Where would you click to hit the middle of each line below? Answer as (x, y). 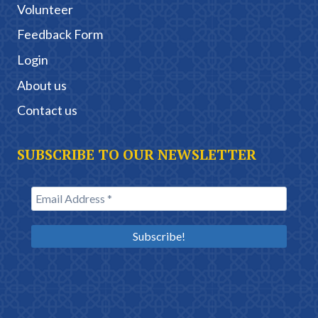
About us (42, 85)
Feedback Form (60, 34)
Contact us (47, 110)
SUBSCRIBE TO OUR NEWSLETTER (137, 154)
